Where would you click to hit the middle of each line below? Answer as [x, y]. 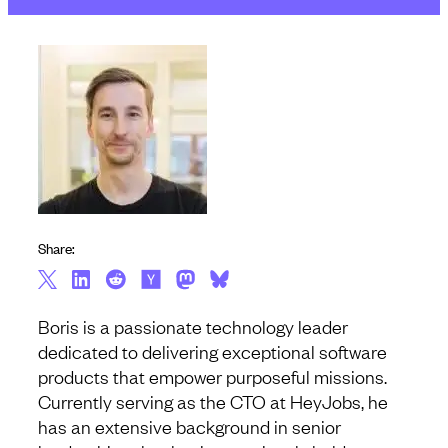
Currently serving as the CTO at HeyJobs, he [213, 401]
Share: [56, 248]
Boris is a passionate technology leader [193, 326]
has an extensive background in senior [189, 426]
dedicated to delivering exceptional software [212, 351]
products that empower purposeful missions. [212, 376]
